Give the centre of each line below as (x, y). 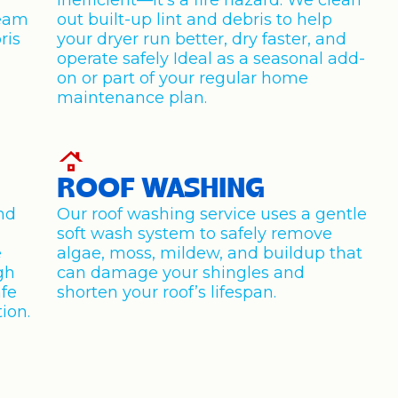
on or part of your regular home (183, 78)
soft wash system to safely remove (195, 234)
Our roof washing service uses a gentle (212, 214)
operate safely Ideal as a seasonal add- (211, 59)
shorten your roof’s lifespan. (167, 292)
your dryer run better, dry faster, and (202, 39)
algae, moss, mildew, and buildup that (210, 253)
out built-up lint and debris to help (195, 20)
